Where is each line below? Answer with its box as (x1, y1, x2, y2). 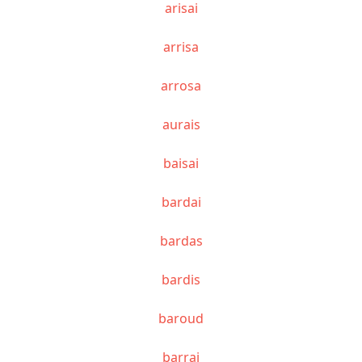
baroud (158, 309, 204, 327)
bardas (159, 231, 203, 250)
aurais (162, 115, 200, 133)
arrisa (163, 37, 199, 56)
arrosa (161, 76, 201, 95)
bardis (162, 270, 200, 288)
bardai (161, 192, 201, 211)
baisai (163, 154, 199, 172)
